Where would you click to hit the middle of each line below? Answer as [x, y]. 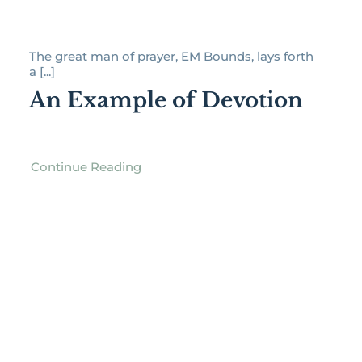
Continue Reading [86, 166]
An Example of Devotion [166, 100]
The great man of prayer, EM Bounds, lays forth [171, 56]
